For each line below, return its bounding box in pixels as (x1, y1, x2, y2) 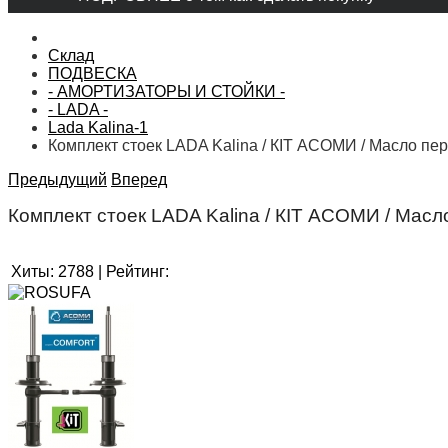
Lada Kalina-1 (48, 118, 148, 136)
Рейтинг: (106, 263, 169, 281)
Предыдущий (8, 170, 107, 188)
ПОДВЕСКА (48, 64, 137, 82)
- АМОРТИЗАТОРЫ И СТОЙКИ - (48, 82, 285, 100)
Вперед (111, 170, 167, 188)
